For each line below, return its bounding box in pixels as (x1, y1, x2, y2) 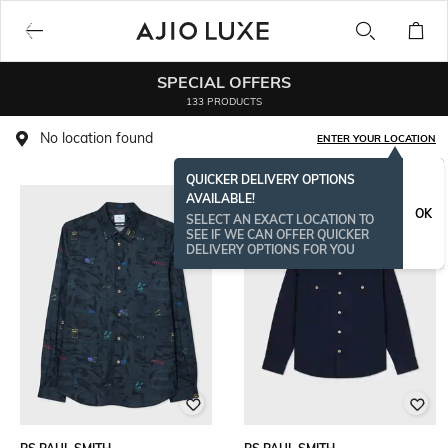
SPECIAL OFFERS (157, 71, 291, 92)
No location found (40, 129, 153, 147)
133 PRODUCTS (186, 94, 262, 108)
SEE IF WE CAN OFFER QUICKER (186, 227, 369, 242)
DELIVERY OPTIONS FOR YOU (186, 242, 355, 257)
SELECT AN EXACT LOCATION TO (186, 212, 374, 227)
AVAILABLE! (186, 191, 255, 206)
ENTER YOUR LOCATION (317, 132, 436, 145)
